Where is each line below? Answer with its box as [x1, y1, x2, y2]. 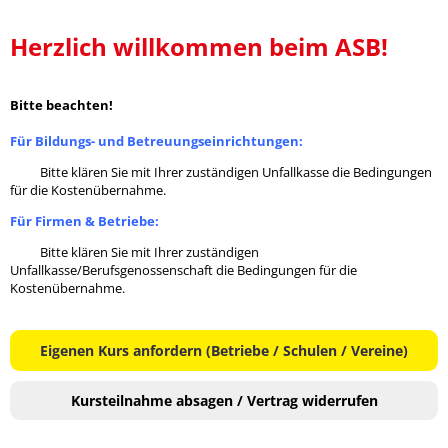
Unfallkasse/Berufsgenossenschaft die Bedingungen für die [10, 261, 357, 279]
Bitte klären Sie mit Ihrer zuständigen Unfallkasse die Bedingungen [10, 163, 432, 181]
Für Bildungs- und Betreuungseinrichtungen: [10, 132, 303, 150]
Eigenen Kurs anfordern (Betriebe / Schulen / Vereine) [40, 341, 408, 360]
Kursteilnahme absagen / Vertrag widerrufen [70, 391, 378, 410]
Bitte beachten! [10, 96, 113, 114]
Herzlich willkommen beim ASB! [10, 30, 388, 63]
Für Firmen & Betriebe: [10, 212, 159, 230]
